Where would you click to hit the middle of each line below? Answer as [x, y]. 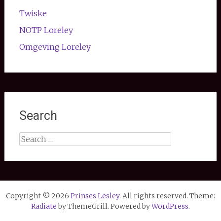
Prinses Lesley [95, 196]
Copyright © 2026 [38, 196]
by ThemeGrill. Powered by [104, 206]
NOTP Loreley [46, 30]
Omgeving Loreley [55, 47]
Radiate [44, 206]
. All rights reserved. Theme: [167, 196]
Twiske [33, 14]
